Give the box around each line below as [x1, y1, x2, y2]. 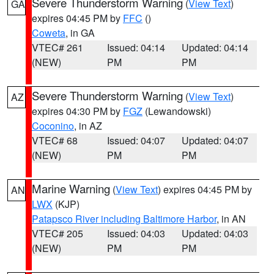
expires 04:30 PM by [32, 104, 123, 118]
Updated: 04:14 [182, 40, 249, 54]
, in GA [65, 26, 95, 40]
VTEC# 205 [32, 226, 83, 240]
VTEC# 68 [32, 133, 78, 147]
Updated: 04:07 [182, 133, 249, 147]
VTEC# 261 [32, 40, 83, 54]
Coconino [32, 119, 74, 133]
